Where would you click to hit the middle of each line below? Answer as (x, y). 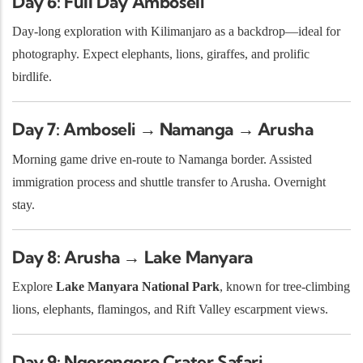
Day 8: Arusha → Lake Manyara (132, 256)
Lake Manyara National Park (138, 287)
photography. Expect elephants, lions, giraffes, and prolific (161, 54)
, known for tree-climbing (285, 287)
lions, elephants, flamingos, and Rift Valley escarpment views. (170, 310)
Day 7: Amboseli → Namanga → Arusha (163, 129)
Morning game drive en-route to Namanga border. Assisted (162, 159)
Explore (34, 287)
